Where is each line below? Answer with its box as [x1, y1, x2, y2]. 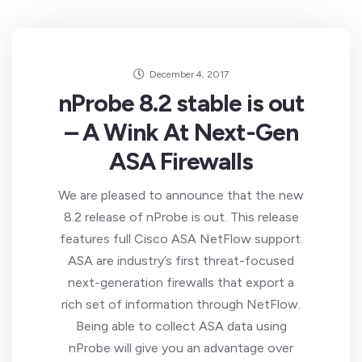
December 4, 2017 [149, 69, 229, 80]
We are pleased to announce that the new [58, 187, 304, 203]
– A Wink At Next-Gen [64, 117, 298, 147]
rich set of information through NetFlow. [61, 297, 301, 312]
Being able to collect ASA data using [75, 318, 287, 334]
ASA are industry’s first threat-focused [68, 253, 294, 268]
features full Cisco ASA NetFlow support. [59, 231, 303, 246]
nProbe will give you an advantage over [69, 340, 293, 356]
